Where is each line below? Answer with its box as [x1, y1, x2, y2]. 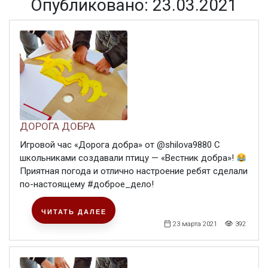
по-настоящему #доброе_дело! [20, 179, 154, 190]
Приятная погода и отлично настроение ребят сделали [20, 166, 248, 176]
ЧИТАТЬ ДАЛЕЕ [41, 208, 106, 215]
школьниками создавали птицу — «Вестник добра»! [20, 153, 236, 163]
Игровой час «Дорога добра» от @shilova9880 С [20, 139, 220, 150]
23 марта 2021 [172, 220, 217, 228]
